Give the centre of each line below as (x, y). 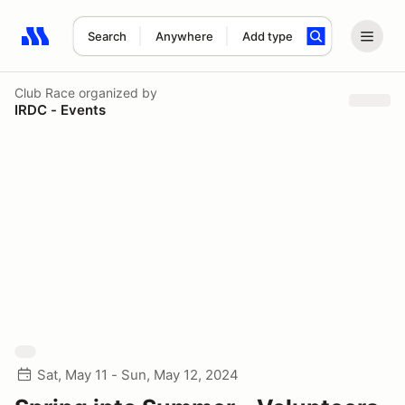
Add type (267, 36)
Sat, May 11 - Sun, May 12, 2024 (138, 375)
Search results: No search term (126, 46)
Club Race (45, 92)
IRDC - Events (60, 109)
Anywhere (184, 36)
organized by (116, 92)
